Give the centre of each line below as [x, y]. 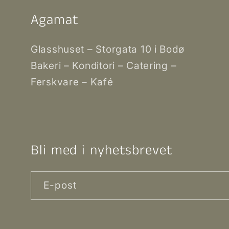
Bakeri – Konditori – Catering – [104, 66]
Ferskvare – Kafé [72, 82]
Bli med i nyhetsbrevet [102, 151]
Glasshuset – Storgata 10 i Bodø [108, 49]
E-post [60, 185]
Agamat [55, 20]
